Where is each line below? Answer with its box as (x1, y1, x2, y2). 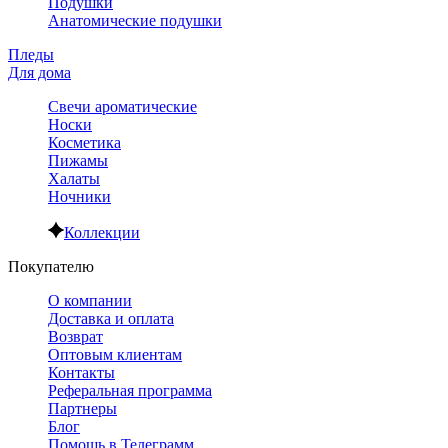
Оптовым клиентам (48, 346, 182, 364)
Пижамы (48, 152, 108, 170)
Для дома (8, 64, 71, 82)
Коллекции (64, 224, 140, 242)
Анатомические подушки (48, 12, 222, 30)
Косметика (48, 134, 121, 152)
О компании (48, 292, 132, 310)
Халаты (48, 170, 100, 188)
